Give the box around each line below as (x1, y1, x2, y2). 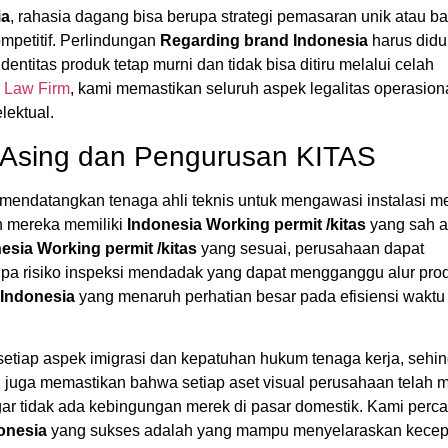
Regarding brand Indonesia (160, 32, 368, 50)
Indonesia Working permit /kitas (127, 215, 366, 233)
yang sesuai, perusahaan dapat (197, 239, 424, 257)
